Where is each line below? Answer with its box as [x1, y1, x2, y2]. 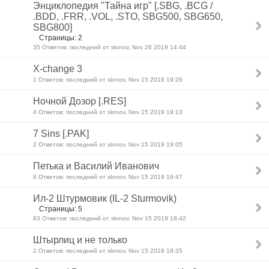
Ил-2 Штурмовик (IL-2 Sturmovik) [33, 193, 177, 204]
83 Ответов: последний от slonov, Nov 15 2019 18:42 [33, 215, 186, 222]
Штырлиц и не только [33, 235, 127, 245]
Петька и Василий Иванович [33, 161, 159, 171]
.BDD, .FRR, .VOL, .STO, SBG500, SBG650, [33, 11, 223, 22]
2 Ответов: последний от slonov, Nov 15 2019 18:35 [33, 247, 183, 254]
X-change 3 [33, 64, 82, 74]
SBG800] [33, 22, 72, 32]
